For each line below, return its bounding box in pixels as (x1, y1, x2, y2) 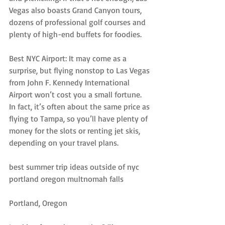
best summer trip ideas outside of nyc (9, 161, 141, 172)
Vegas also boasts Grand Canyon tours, (9, 5, 144, 15)
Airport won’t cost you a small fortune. (9, 89, 144, 99)
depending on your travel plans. (9, 137, 119, 148)
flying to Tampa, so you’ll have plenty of (9, 113, 150, 124)
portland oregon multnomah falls (9, 173, 124, 184)
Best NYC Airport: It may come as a (9, 53, 129, 63)
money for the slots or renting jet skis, (9, 125, 142, 136)
